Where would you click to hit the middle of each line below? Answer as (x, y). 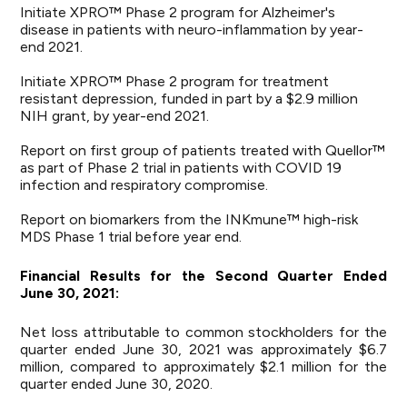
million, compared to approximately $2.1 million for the (203, 367)
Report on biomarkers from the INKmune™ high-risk (189, 219)
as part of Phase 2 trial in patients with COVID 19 (181, 168)
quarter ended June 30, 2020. (117, 384)
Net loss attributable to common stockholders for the (203, 332)
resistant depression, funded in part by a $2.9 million (189, 99)
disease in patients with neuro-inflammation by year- (192, 30)
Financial (50, 276)
